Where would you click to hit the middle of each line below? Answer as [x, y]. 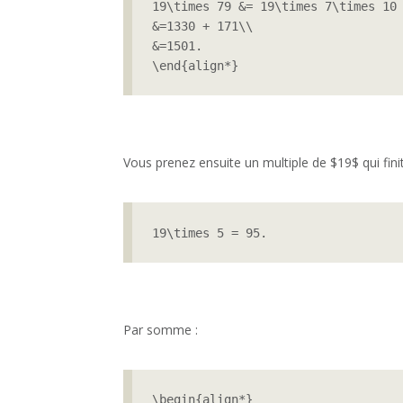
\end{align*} [196, 65]
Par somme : [161, 330]
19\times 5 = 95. [210, 233]
